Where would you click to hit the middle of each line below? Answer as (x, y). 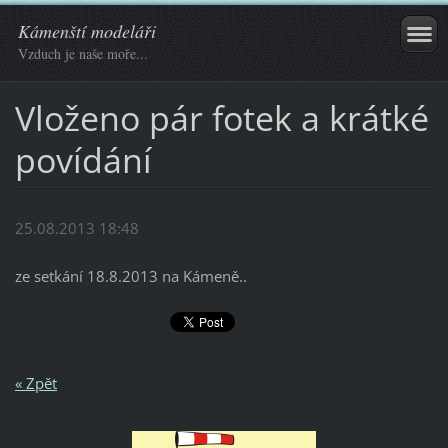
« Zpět (35, 382)
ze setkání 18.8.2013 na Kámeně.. (130, 276)
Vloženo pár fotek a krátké (221, 117)
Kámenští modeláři (87, 31)
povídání (83, 159)
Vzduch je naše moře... (83, 53)
